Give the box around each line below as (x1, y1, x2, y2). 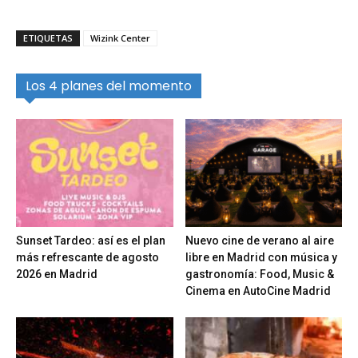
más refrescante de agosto (16, 250, 159, 264)
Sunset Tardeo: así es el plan (16, 233, 165, 247)
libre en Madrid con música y (185, 250, 337, 264)
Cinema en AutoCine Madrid (185, 284, 331, 297)
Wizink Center (90, 31, 150, 44)
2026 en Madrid (16, 267, 97, 280)
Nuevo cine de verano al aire (185, 233, 334, 247)
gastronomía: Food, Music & (185, 267, 334, 280)
